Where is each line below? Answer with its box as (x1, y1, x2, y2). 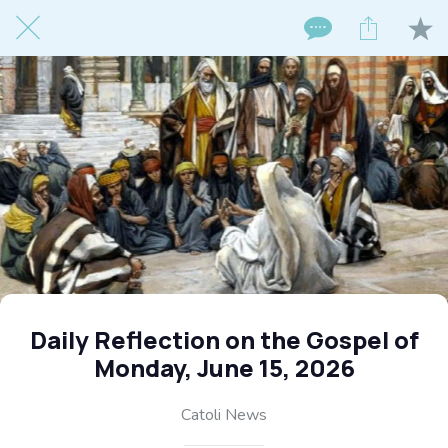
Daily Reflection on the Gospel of (29, 323, 419, 356)
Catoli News (181, 403, 267, 426)
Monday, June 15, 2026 (93, 351, 355, 384)
